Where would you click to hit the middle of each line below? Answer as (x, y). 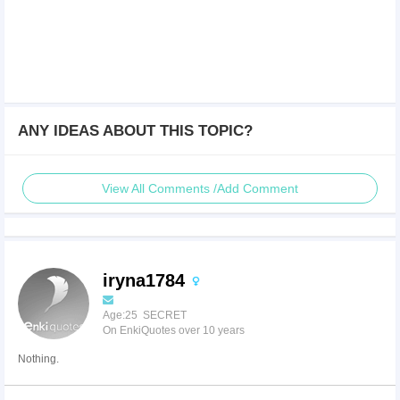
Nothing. (38, 359)
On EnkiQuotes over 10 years (174, 330)
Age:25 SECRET (145, 315)
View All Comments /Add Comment (200, 188)
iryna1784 (146, 280)
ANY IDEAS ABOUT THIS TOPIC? (135, 131)
